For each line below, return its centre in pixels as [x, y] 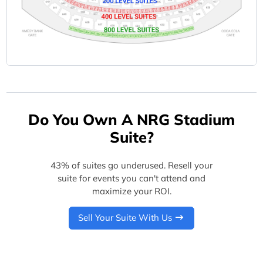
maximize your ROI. [131, 191]
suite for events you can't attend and [131, 178]
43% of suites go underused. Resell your [131, 165]
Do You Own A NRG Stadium [131, 119]
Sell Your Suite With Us [125, 218]
